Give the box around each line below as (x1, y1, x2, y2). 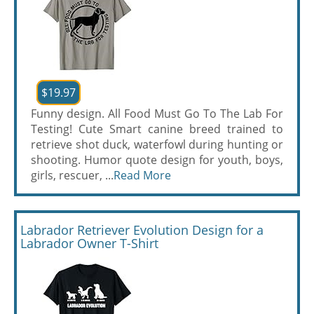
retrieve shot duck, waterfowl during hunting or (31, 137, 283, 152)
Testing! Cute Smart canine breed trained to (31, 121, 283, 137)
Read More (114, 168, 171, 183)
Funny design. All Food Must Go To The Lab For (31, 106, 283, 121)
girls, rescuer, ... (31, 168, 114, 183)
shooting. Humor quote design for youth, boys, (31, 152, 283, 168)
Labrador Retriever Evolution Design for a (20, 221, 264, 238)
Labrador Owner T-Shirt (20, 235, 158, 252)
